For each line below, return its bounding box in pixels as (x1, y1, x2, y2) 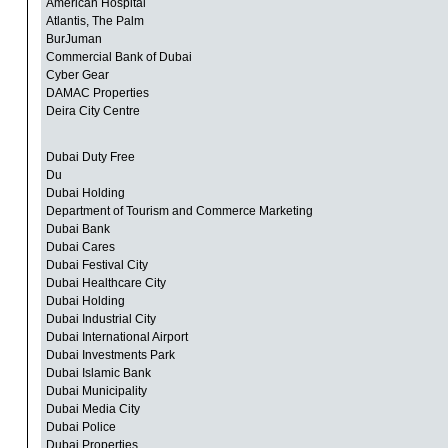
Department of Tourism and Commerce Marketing (45, 204, 313, 219)
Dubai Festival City (45, 258, 148, 273)
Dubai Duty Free (45, 150, 135, 165)
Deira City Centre (45, 104, 140, 119)
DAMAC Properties (45, 86, 149, 101)
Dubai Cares (45, 240, 115, 255)
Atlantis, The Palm (45, 14, 144, 29)
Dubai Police (45, 420, 116, 435)
